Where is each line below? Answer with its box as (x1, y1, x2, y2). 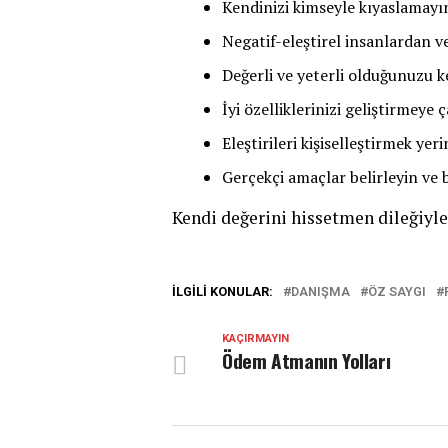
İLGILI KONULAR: (172, 284, 273, 299)
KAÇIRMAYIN (222, 332, 289, 345)
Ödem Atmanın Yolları (222, 346, 391, 375)
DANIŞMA (291, 284, 350, 299)
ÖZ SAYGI (368, 284, 426, 299)
